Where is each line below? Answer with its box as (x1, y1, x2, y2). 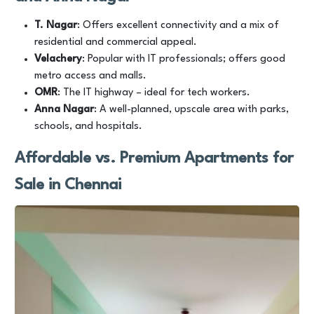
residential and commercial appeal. (34, 37, 197, 48)
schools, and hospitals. (34, 121, 142, 132)
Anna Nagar (34, 104, 94, 115)
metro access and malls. (34, 71, 146, 81)
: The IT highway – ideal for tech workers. (57, 88, 250, 98)
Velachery (34, 54, 82, 64)
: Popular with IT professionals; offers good (82, 54, 285, 64)
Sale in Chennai (15, 177, 121, 193)
